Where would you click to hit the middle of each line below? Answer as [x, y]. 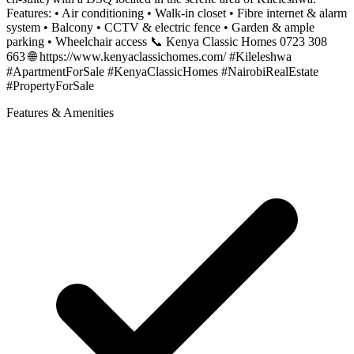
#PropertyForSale [50, 86]
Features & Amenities [60, 113]
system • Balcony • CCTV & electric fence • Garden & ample [160, 28]
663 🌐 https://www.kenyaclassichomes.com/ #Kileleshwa [149, 57]
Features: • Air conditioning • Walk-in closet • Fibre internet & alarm [177, 13]
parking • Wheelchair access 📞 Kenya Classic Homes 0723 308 [167, 42]
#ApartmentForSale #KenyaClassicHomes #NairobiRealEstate [162, 72]
